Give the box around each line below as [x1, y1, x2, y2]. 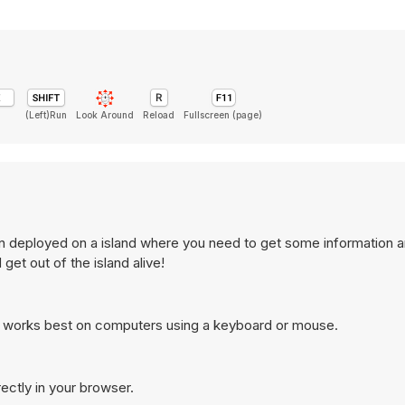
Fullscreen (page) [184, 109, 262, 120]
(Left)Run [25, 109, 67, 120]
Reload [143, 109, 174, 120]
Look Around [76, 109, 134, 120]
